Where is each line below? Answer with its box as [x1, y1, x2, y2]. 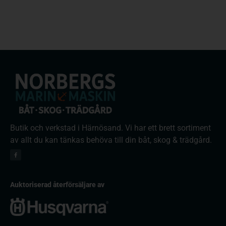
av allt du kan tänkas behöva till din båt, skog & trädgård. [10, 135, 212, 145]
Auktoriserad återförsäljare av [10, 180, 104, 189]
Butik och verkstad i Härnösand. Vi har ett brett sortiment [10, 123, 211, 133]
